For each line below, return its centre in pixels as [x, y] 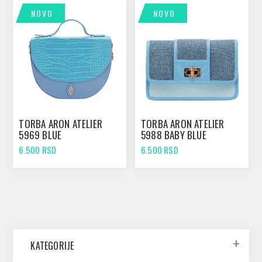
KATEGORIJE [52, 246]
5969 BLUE [40, 135]
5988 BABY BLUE [174, 135]
